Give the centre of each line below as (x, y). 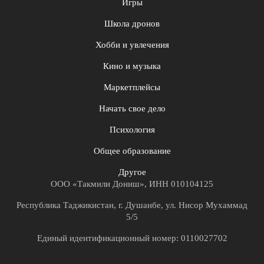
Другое (132, 172)
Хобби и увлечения (132, 45)
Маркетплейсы (132, 88)
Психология (132, 130)
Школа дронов (132, 24)
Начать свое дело (132, 109)
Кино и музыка (132, 66)
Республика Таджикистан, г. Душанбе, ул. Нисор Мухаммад (132, 205)
